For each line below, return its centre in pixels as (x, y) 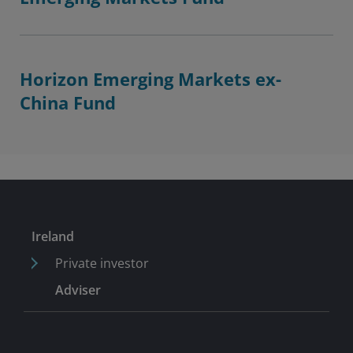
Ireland (53, 236)
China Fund (68, 102)
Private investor (102, 263)
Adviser (78, 290)
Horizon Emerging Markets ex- (150, 79)
